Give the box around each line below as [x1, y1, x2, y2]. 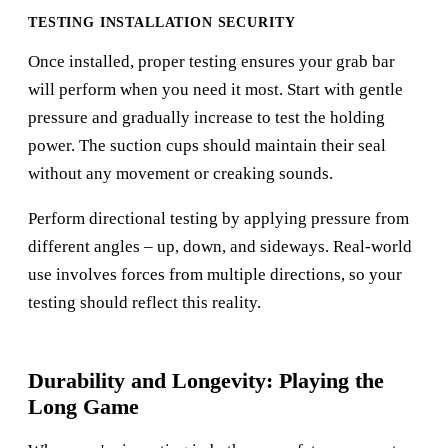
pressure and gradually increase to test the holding [28, 108, 385, 128]
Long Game [28, 394, 139, 420]
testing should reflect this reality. [28, 293, 261, 313]
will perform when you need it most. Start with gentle [28, 80, 403, 100]
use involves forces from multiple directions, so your [28, 265, 402, 285]
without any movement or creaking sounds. [28, 164, 333, 184]
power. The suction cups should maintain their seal [28, 136, 386, 156]
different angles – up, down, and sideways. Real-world [28, 237, 412, 257]
